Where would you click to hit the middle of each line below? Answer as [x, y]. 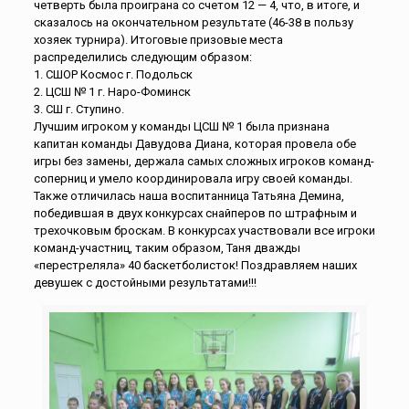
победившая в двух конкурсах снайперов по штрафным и [195, 214]
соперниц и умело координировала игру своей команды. [193, 179]
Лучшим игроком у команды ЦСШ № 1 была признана [181, 127]
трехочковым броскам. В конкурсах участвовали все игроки [204, 231]
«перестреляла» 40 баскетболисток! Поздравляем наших [195, 266]
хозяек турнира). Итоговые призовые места [158, 40]
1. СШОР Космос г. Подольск [113, 75]
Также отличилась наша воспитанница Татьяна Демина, [189, 196]
